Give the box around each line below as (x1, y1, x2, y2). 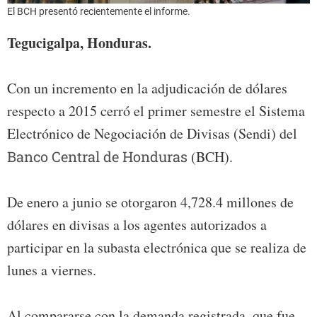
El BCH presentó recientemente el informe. (7, 5, 190, 17)
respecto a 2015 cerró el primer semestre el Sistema (7, 100, 305, 120)
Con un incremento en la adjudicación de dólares (7, 78, 287, 98)
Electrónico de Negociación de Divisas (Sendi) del (7, 123, 297, 143)
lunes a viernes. (7, 260, 96, 279)
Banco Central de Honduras (7, 146, 188, 166)
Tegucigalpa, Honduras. (7, 32, 151, 53)
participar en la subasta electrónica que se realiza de (7, 237, 306, 257)
